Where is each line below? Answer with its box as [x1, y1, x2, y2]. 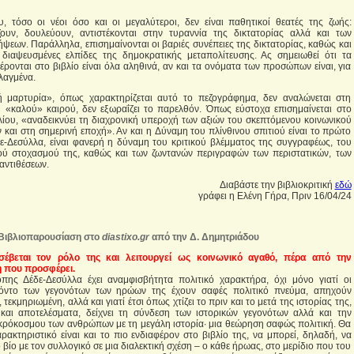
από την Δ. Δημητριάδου [151, 232, 259, 243]
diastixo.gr [101, 232, 152, 243]
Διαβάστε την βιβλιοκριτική [219, 179, 335, 190]
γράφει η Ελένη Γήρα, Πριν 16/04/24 [198, 190, 352, 201]
